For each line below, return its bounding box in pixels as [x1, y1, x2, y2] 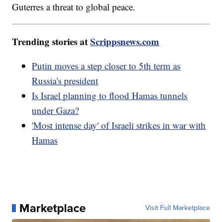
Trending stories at [12, 34, 91, 48]
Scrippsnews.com [90, 34, 160, 48]
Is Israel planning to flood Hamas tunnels [32, 89, 188, 102]
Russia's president [32, 74, 99, 87]
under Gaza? [32, 104, 79, 116]
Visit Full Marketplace [145, 202, 210, 213]
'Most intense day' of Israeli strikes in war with [32, 118, 206, 131]
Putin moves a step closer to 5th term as [32, 59, 181, 72]
